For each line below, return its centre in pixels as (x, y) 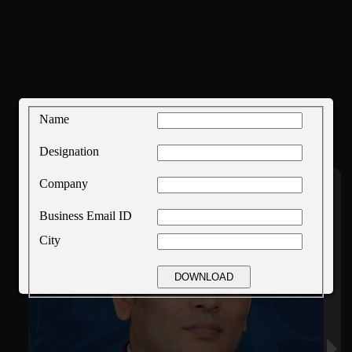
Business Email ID (86, 215)
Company (64, 183)
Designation (69, 151)
